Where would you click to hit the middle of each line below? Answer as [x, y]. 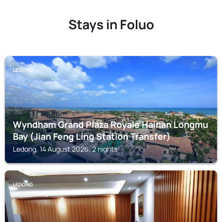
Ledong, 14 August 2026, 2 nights [65, 149]
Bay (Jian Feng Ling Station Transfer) [92, 136]
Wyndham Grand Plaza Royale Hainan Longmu [111, 124]
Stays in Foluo [111, 24]
